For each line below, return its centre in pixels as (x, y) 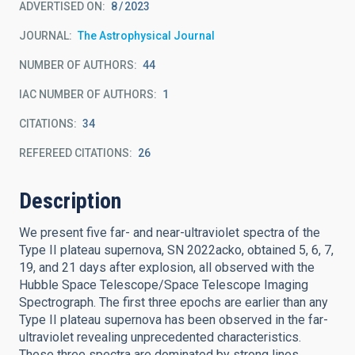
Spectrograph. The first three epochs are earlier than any (174, 302)
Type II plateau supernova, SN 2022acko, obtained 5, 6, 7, (176, 250)
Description (70, 201)
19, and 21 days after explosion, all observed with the (167, 267)
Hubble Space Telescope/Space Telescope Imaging (164, 285)
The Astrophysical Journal (146, 36)
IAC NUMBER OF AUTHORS (86, 94)
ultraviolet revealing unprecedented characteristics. (160, 337)
